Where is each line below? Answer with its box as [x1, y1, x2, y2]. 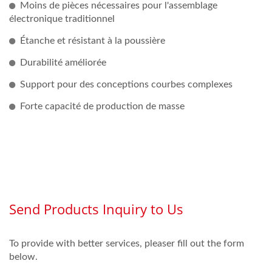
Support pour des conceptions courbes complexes [20, 79, 233, 89]
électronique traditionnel [9, 13, 115, 24]
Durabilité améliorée [20, 57, 106, 67]
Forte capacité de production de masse [20, 101, 185, 111]
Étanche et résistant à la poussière [20, 35, 165, 46]
